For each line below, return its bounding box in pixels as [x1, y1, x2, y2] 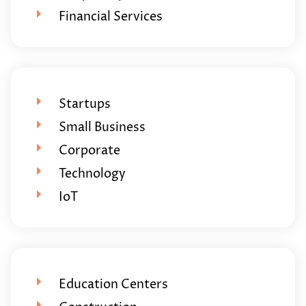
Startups [58, 95, 111, 113]
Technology [58, 165, 126, 182]
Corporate [58, 141, 120, 159]
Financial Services [58, 8, 163, 25]
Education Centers [58, 275, 168, 293]
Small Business [58, 118, 145, 136]
